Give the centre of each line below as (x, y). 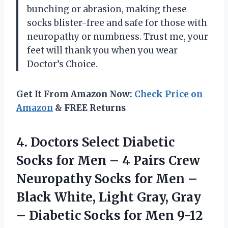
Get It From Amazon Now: (75, 94)
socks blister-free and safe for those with (117, 23)
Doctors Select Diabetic (103, 142)
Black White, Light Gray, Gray (109, 197)
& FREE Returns (89, 108)
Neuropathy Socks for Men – (107, 179)
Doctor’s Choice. (62, 64)
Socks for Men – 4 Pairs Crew (108, 160)
